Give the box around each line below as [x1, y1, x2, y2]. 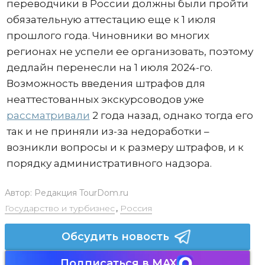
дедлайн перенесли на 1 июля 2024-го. [6, 61, 212, 73]
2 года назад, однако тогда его [89, 109, 253, 121]
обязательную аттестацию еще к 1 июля [6, 13, 216, 25]
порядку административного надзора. [6, 157, 214, 169]
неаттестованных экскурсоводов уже [6, 93, 204, 105]
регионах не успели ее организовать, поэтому [6, 45, 253, 57]
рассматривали [6, 109, 90, 121]
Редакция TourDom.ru [34, 187, 128, 198]
